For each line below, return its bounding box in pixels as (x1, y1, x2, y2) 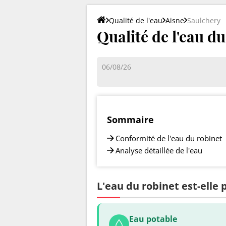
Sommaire (107, 113, 154, 126)
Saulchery (187, 15, 220, 25)
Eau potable (129, 213, 177, 224)
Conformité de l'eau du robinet (116, 133, 222, 143)
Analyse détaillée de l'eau (116, 145, 202, 155)
